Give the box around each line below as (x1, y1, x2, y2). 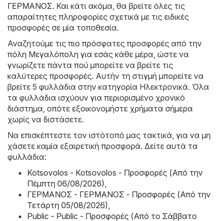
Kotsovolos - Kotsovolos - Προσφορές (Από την (27, 168, 203, 178)
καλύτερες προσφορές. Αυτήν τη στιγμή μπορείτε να (7, 71, 204, 81)
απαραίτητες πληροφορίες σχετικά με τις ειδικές (7, 12, 189, 22)
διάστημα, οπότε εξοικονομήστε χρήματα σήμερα (7, 104, 193, 114)
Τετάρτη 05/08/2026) (27, 200, 108, 211)
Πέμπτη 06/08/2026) (27, 179, 105, 189)
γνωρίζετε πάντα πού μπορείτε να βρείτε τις (7, 60, 173, 71)
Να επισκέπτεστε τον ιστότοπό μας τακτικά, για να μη (7, 130, 211, 141)
